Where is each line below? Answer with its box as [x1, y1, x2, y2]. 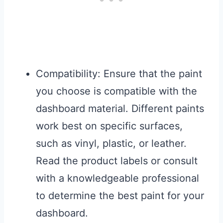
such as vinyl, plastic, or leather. [36, 137, 187, 150]
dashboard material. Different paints [36, 103, 204, 115]
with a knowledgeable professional [36, 172, 199, 185]
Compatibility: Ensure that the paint [36, 68, 202, 80]
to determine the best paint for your [36, 190, 204, 202]
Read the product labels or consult [36, 155, 198, 167]
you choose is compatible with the [36, 85, 197, 98]
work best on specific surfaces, [36, 120, 183, 132]
